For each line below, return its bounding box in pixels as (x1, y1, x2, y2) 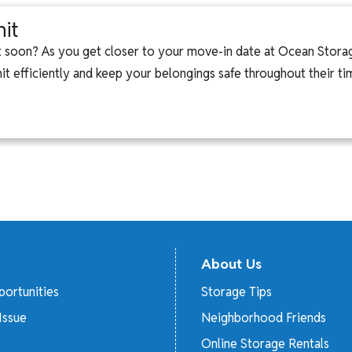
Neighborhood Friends (201, 309, 326, 326)
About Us (201, 255, 262, 273)
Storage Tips (201, 284, 272, 300)
